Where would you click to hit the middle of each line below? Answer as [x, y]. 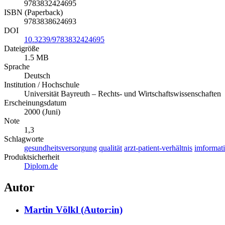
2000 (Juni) [42, 111]
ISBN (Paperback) [33, 12]
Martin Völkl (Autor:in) [73, 209]
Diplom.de [41, 166]
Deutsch [37, 75]
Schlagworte [24, 139]
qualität [110, 148]
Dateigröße [22, 48]
